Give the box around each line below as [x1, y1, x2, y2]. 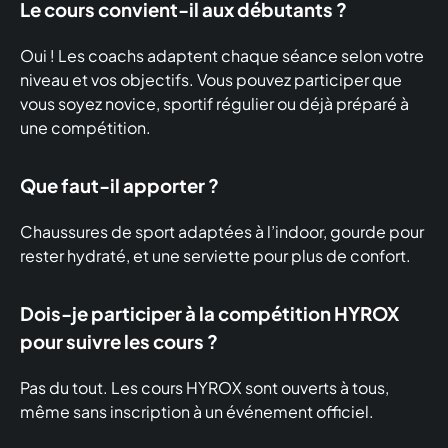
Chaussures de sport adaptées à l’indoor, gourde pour [20, 221, 424, 243]
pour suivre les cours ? [20, 330, 218, 354]
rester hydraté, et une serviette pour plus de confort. [20, 245, 411, 267]
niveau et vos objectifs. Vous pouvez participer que [20, 69, 402, 91]
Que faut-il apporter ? [20, 174, 219, 198]
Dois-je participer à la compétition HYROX [20, 302, 399, 326]
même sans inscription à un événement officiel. [20, 401, 374, 423]
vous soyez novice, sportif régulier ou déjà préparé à [20, 93, 409, 115]
